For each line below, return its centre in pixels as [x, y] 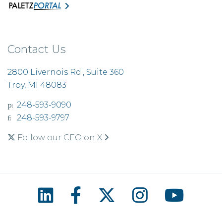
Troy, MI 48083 [37, 85]
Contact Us [37, 50]
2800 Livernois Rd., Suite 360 [66, 72]
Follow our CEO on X [60, 138]
